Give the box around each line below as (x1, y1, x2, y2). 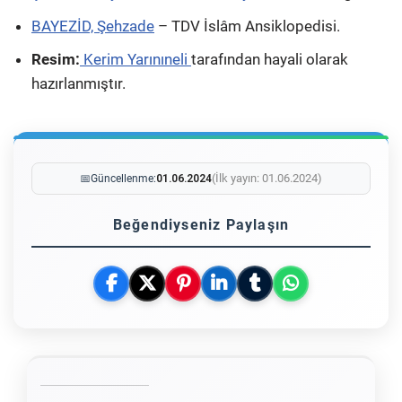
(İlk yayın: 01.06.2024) (212, 170, 322, 185)
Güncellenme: (91, 171, 156, 185)
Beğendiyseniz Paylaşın (112, 215, 290, 233)
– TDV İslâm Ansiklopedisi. (154, 16, 340, 35)
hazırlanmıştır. (31, 74, 126, 92)
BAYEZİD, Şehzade (31, 16, 154, 35)
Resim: (31, 49, 80, 68)
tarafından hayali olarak (191, 49, 348, 68)
